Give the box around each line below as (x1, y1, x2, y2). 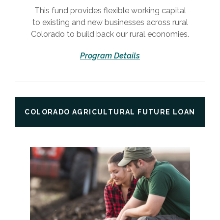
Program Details (80, 51, 140, 61)
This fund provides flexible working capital (34, 6, 186, 16)
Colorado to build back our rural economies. (31, 29, 189, 39)
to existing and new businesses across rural (32, 18, 188, 27)
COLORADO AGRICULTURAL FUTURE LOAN (25, 108, 195, 116)
